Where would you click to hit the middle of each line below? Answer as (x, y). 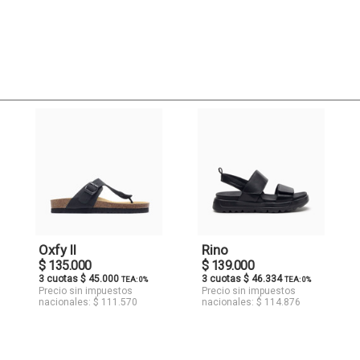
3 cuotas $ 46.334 (243, 279)
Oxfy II (58, 250)
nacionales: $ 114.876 (251, 303)
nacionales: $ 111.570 (88, 303)
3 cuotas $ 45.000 (80, 279)
